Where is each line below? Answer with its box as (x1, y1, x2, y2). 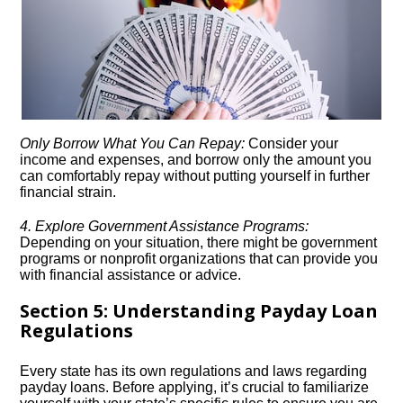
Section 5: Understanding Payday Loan (20, 299, 379, 323)
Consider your (245, 136, 339, 151)
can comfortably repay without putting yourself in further (20, 168, 371, 184)
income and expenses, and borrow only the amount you (20, 152, 372, 167)
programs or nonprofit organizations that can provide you (20, 251, 379, 266)
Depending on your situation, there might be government (20, 235, 378, 250)
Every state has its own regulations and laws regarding (20, 363, 368, 379)
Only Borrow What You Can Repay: (20, 136, 246, 151)
